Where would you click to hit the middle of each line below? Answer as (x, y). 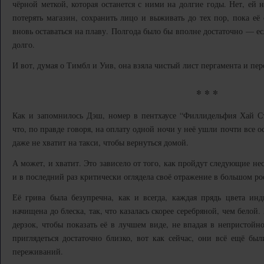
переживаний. (38, 251)
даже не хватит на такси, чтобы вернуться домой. (100, 142)
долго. (24, 44)
